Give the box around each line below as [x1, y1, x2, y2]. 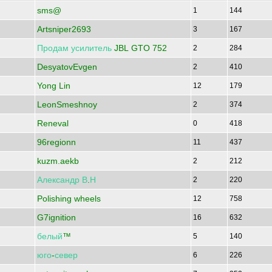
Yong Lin [37, 81, 70, 90]
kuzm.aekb [37, 156, 79, 166]
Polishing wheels [37, 194, 101, 203]
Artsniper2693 [37, 24, 91, 34]
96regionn [37, 137, 76, 147]
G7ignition [37, 212, 76, 222]
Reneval [37, 118, 69, 128]
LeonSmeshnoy [37, 100, 97, 109]
